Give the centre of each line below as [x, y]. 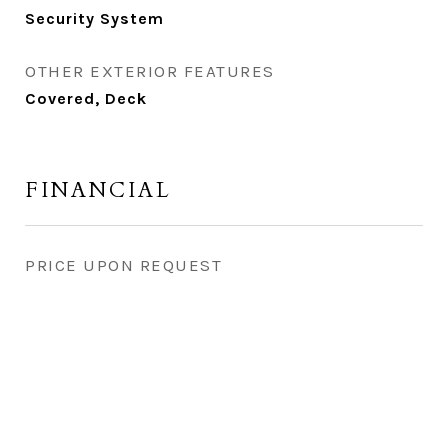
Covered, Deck [86, 98]
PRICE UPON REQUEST [123, 265]
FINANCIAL [98, 190]
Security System [94, 18]
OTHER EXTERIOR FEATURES [150, 71]
